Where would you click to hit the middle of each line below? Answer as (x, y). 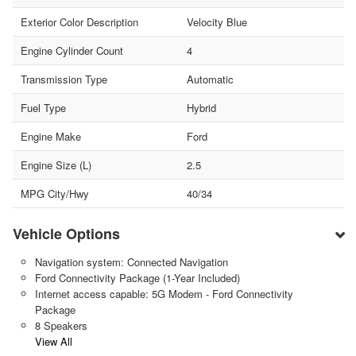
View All (53, 341)
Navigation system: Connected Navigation (131, 261)
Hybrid (201, 107)
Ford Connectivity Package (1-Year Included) (137, 277)
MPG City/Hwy (55, 193)
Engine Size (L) (56, 164)
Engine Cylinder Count (72, 50)
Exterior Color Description (79, 21)
